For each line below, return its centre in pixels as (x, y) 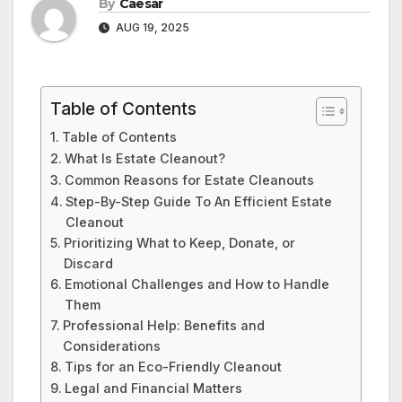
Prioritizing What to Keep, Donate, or (179, 243)
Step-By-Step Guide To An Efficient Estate (198, 202)
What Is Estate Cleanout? (144, 159)
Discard (88, 264)
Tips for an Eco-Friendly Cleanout (173, 367)
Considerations (111, 346)
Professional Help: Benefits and (163, 326)
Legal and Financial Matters (153, 389)
